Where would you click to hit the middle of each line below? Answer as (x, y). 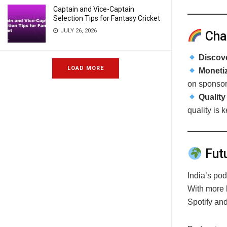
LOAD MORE (86, 68)
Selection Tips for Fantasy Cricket (107, 18)
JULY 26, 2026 (78, 31)
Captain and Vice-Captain (94, 9)
